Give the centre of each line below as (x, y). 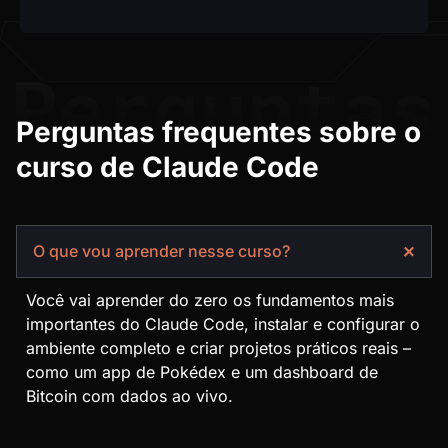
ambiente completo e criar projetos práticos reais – (218, 348)
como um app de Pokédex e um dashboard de (202, 372)
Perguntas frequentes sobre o (218, 132)
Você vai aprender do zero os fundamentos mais (210, 300)
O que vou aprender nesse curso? (161, 251)
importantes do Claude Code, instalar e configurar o (223, 324)
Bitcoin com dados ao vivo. (129, 396)
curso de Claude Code (167, 167)
